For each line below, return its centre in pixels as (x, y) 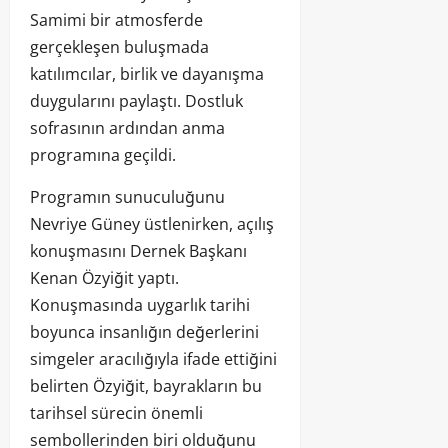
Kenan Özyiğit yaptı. (104, 278)
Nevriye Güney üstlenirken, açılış (152, 224)
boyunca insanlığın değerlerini (144, 332)
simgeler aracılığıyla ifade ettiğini (153, 359)
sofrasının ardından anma (127, 128)
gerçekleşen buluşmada (119, 47)
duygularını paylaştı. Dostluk (136, 101)
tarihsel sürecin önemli (116, 413)
